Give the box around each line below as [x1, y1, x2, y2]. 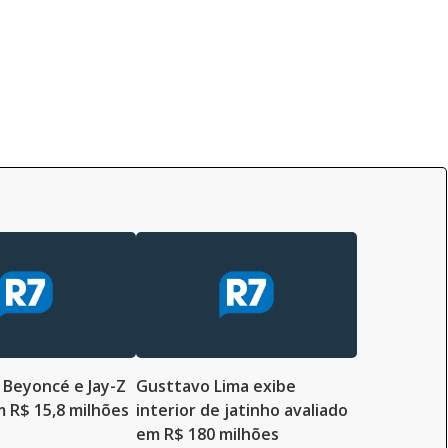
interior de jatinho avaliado [136, 398, 348, 421]
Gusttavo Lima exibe [136, 374, 296, 397]
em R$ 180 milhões [136, 422, 279, 445]
